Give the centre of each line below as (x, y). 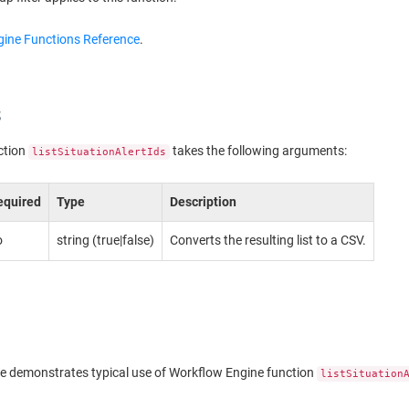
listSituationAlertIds (100, 152)
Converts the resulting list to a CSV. (268, 240)
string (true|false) (106, 240)
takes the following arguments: (259, 151)
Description (204, 202)
